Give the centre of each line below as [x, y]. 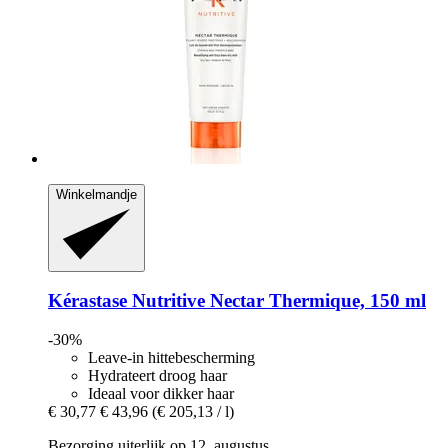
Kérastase [87, 301]
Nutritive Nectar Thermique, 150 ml [276, 301]
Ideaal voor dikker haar [161, 393]
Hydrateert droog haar [157, 375]
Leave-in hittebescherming [171, 357]
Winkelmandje [96, 195]
